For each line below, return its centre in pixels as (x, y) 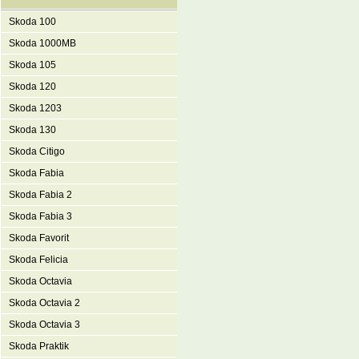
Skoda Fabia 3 (40, 216)
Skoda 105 (32, 65)
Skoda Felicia (38, 260)
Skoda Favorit (39, 238)
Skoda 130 (32, 130)
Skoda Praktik (39, 346)
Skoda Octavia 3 (44, 325)
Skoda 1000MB (42, 43)
